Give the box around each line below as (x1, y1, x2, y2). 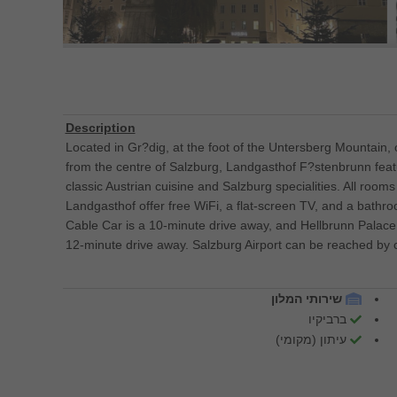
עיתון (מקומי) (275, 332, 346, 346)
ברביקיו (307, 312, 346, 326)
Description (65, 121, 136, 135)
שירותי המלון (271, 292, 342, 306)
